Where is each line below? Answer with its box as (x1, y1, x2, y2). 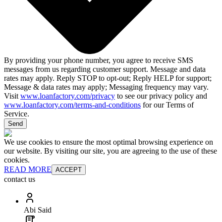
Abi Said (24, 205, 52, 214)
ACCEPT (55, 166, 82, 173)
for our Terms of (141, 100, 194, 109)
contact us (4, 174, 35, 183)
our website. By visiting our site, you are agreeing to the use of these (4, 146, 217, 155)
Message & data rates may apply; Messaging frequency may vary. (4, 82, 209, 91)
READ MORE (4, 165, 52, 173)
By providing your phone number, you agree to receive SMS (4, 55, 193, 64)
